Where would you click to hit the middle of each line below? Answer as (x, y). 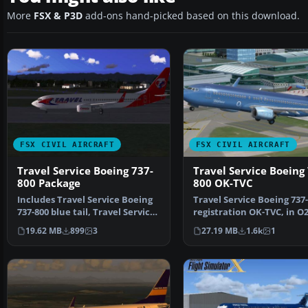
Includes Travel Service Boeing (85, 200)
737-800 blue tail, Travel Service (86, 212)
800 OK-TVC (223, 184)
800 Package (49, 184)
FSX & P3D (58, 16)
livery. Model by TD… (239, 225)
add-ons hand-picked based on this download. (191, 16)
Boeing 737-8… (48, 225)
